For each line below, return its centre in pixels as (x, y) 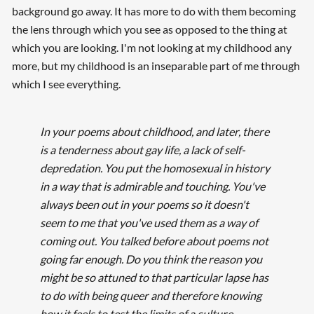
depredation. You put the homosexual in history (155, 168)
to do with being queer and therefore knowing (150, 296)
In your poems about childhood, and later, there (154, 132)
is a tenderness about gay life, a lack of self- (142, 150)
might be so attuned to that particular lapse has (154, 278)
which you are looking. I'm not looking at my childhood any (151, 48)
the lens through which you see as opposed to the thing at (149, 29)
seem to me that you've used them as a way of (149, 223)
